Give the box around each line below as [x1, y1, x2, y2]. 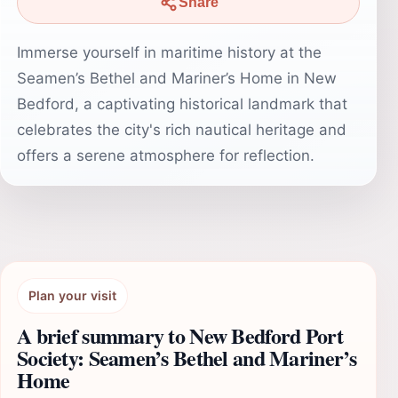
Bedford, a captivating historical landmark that [17, 95, 347, 113]
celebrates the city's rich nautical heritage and [17, 121, 346, 139]
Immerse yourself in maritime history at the [17, 44, 322, 61]
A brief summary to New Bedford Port [17, 320, 343, 351]
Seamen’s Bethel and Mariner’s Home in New [17, 69, 337, 87]
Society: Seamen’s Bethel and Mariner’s [17, 342, 357, 373]
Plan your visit [28, 288, 116, 303]
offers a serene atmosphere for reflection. [17, 147, 314, 164]
